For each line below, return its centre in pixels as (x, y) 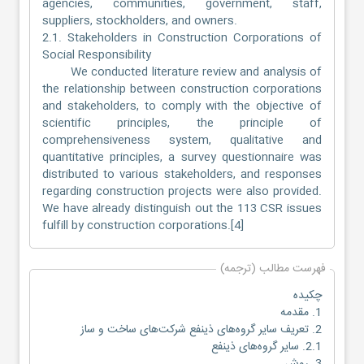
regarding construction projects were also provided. (182, 191)
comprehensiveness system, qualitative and (182, 140)
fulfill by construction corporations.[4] (143, 225)
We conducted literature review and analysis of (182, 72)
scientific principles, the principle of (182, 123)
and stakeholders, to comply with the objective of (182, 106)
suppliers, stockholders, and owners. (140, 21)
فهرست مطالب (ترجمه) (273, 269)
